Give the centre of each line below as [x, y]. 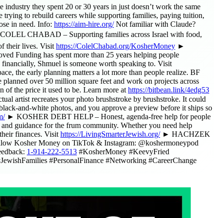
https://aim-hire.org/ [84, 36]
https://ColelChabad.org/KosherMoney [116, 58]
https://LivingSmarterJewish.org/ [110, 146]
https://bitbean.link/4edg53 [169, 102]
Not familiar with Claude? [155, 36]
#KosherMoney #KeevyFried [123, 164]
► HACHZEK [185, 146]
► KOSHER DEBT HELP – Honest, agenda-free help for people [108, 129]
